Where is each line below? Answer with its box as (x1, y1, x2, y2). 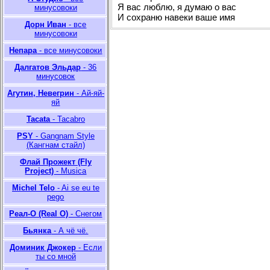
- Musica (54, 166, 87, 175)
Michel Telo (12, 183, 55, 192)
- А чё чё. (51, 226, 89, 235)
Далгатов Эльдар (14, 63, 81, 72)
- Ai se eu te (55, 183, 99, 192)
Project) (25, 166, 54, 175)
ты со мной (36, 252, 76, 261)
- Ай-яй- (74, 89, 104, 98)
